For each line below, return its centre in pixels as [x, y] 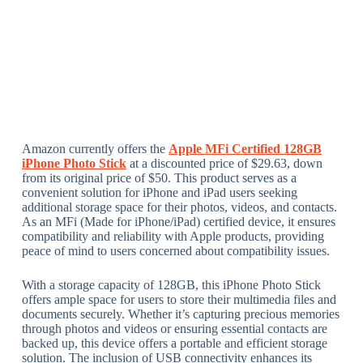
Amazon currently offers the [95, 149]
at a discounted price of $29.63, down [224, 164]
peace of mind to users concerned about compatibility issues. [175, 251]
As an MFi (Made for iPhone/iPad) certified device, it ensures [178, 222]
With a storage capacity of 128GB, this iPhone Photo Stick [171, 285]
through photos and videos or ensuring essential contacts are [174, 329]
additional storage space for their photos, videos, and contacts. [179, 207]
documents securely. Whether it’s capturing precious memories [180, 314]
